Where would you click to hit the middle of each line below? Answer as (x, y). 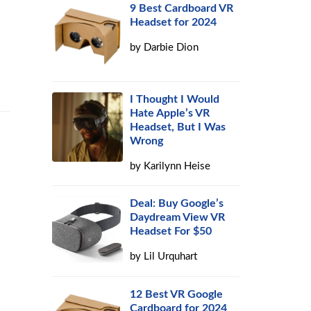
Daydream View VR (178, 217)
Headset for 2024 (174, 22)
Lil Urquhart (171, 257)
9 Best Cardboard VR (182, 8)
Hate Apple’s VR (170, 113)
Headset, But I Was (178, 127)
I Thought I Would (175, 99)
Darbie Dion (171, 48)
